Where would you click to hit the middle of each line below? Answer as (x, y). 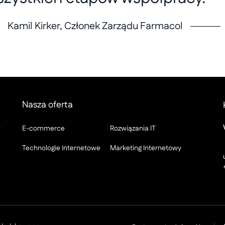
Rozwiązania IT (133, 129)
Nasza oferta (47, 105)
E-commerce (43, 129)
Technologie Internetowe (61, 148)
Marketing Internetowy (146, 148)
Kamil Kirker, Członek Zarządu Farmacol (95, 26)
